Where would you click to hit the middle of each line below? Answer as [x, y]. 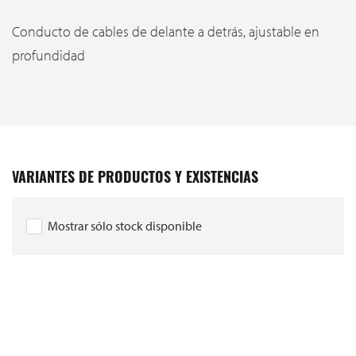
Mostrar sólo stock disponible [125, 225]
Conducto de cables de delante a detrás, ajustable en [166, 31]
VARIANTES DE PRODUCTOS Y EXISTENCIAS [135, 179]
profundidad [48, 55]
